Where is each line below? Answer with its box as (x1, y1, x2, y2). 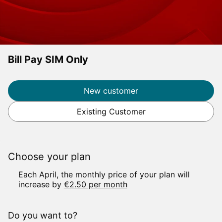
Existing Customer (76, 107, 146, 116)
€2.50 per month (63, 179, 127, 189)
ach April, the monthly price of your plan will (23, 169, 190, 179)
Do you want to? (8, 210, 77, 221)
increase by (18, 179, 64, 189)
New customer (84, 86, 138, 96)
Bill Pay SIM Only (8, 54, 88, 65)
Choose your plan (8, 151, 91, 163)
